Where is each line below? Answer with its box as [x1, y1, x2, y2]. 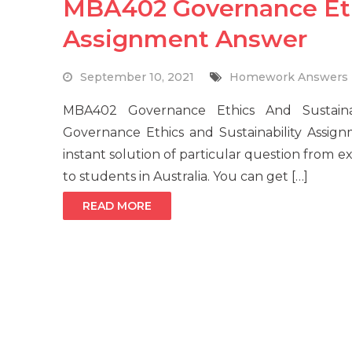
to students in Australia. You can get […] [63, 169, 308, 185]
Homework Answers [229, 70, 348, 85]
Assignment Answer [63, 24, 307, 54]
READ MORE [82, 199, 152, 214]
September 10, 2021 [80, 70, 194, 85]
